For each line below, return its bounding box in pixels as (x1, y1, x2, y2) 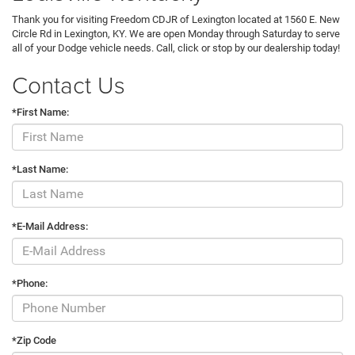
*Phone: (12, 277, 48, 289)
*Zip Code (12, 334, 56, 346)
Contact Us (12, 67, 125, 101)
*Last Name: (12, 162, 68, 175)
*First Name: (12, 105, 69, 118)
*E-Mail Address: (12, 219, 88, 232)
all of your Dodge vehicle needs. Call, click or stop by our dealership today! (12, 41, 340, 54)
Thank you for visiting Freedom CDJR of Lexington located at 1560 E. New (12, 13, 340, 25)
